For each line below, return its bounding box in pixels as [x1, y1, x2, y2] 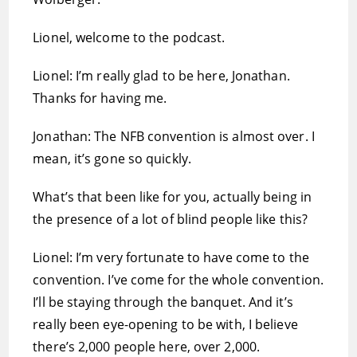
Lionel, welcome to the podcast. [33, 29, 226, 46]
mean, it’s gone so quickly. [33, 150, 191, 167]
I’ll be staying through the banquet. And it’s [33, 293, 293, 311]
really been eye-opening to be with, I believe [33, 316, 298, 333]
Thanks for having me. [33, 89, 167, 107]
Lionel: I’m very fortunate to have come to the [33, 249, 309, 266]
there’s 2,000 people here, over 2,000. [33, 338, 261, 355]
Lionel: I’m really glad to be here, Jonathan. [33, 67, 290, 84]
